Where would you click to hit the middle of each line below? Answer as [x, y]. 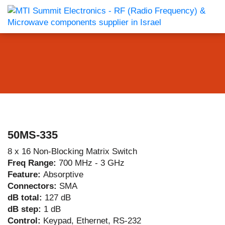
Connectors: [33, 186]
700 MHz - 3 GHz [92, 163]
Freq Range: [33, 163]
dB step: [26, 209]
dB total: [26, 198]
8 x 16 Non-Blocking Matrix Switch [72, 151]
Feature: [25, 175]
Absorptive [63, 175]
